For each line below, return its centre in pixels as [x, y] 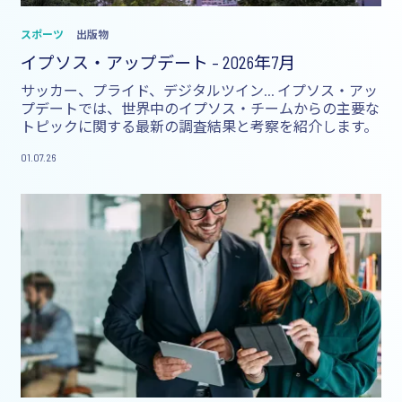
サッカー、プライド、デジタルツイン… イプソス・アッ [199, 90]
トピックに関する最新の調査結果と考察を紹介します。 [199, 126]
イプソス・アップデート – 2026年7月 [158, 62]
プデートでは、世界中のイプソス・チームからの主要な [200, 108]
